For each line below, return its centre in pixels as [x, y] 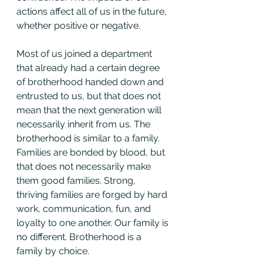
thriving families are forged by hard [93, 194]
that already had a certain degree [89, 68]
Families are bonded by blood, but [92, 152]
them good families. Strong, [77, 180]
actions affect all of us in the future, [93, 11]
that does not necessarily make [85, 166]
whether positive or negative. [78, 25]
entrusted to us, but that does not [90, 96]
